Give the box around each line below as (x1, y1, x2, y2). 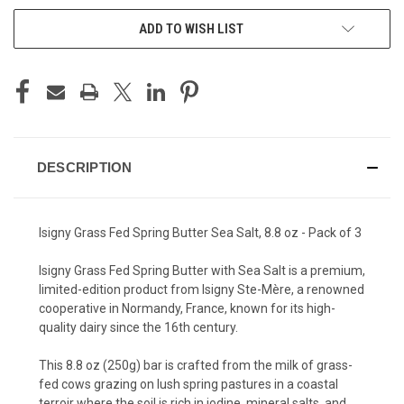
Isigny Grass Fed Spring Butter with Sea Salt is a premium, (39, 262, 365, 278)
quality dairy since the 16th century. (39, 319, 238, 335)
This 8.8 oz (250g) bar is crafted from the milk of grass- (39, 357, 353, 372)
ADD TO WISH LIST (139, 20, 243, 37)
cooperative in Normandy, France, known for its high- (39, 300, 335, 316)
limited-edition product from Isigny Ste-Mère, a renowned (39, 281, 364, 297)
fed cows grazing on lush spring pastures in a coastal (39, 376, 338, 391)
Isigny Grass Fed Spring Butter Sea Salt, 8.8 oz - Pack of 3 (39, 225, 362, 240)
